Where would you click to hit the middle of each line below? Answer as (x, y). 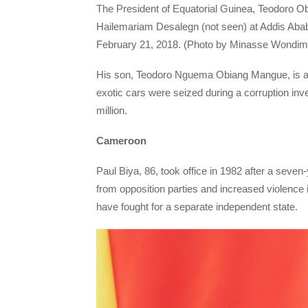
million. (112, 110)
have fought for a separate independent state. (197, 207)
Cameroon (121, 141)
